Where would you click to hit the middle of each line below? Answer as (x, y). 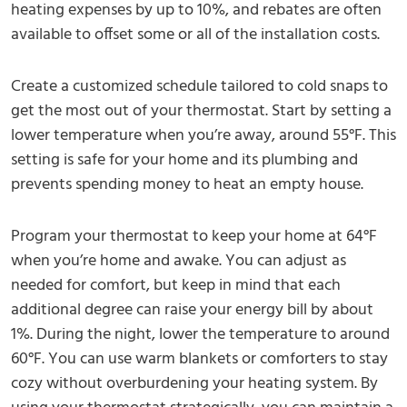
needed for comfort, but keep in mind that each (176, 286)
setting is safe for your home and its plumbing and (184, 161)
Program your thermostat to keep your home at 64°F (194, 237)
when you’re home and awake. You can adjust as (179, 262)
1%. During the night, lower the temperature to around (200, 335)
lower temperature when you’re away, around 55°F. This (203, 136)
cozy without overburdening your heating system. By (194, 384)
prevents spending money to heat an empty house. (187, 185)
